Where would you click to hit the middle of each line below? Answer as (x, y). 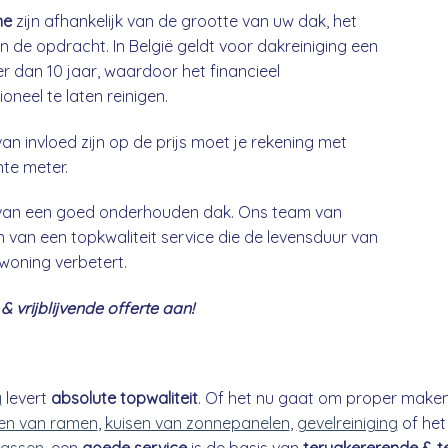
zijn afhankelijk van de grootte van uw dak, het (184, 20)
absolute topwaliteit (124, 398)
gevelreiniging (347, 423)
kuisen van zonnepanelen (197, 423)
